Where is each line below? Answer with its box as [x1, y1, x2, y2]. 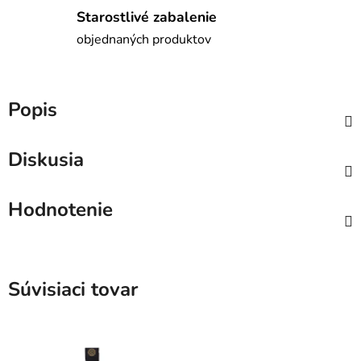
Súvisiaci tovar [8, 276, 138, 303]
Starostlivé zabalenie [77, 6, 217, 27]
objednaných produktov [77, 30, 211, 48]
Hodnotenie [8, 197, 113, 223]
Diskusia [8, 147, 84, 173]
